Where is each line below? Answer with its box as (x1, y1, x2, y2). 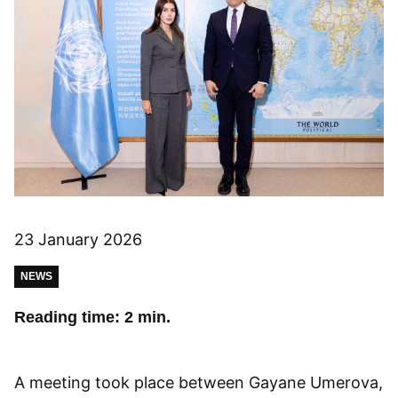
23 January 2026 (14, 230, 142, 250)
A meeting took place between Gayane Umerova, (14, 373, 383, 393)
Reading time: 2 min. (14, 308, 171, 327)
